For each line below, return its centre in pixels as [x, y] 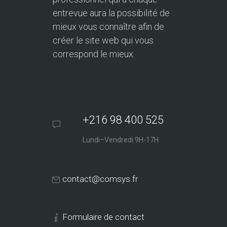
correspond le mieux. [94, 54]
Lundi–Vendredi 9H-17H [121, 140]
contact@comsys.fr [100, 179]
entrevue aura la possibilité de [111, 13]
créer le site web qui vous [103, 41]
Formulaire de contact [103, 217]
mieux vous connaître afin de [108, 27]
